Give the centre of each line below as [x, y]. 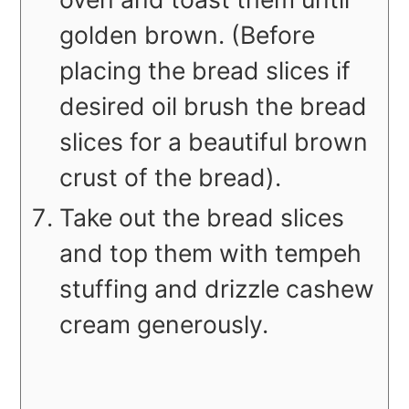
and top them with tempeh [211, 252]
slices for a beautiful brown [214, 141]
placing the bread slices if [205, 70]
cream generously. [164, 324]
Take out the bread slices [202, 217]
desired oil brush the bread [214, 105]
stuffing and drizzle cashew [217, 288]
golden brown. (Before [188, 34]
